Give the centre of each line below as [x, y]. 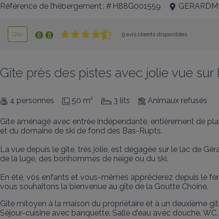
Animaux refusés [177, 100]
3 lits [122, 100]
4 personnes [32, 100]
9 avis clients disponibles [154, 34]
